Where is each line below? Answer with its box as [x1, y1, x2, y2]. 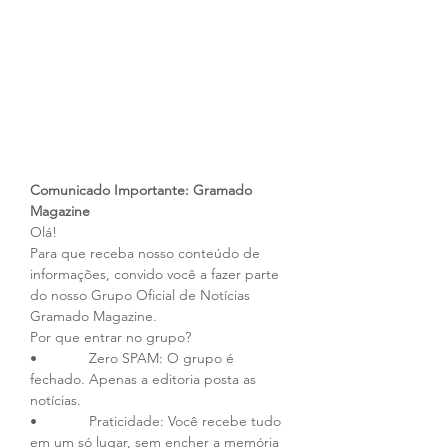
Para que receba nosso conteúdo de [30, 244, 264, 263]
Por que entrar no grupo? [30, 328, 191, 347]
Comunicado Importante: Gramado [30, 181, 256, 200]
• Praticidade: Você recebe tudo [30, 412, 285, 431]
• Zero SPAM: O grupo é [30, 349, 238, 368]
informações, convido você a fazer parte [30, 265, 283, 284]
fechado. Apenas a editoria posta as [30, 370, 260, 389]
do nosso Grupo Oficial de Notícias [30, 286, 254, 305]
